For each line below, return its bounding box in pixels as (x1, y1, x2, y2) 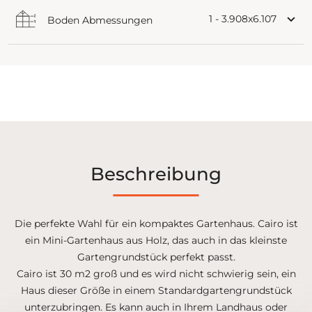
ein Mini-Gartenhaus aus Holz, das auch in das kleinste (25, 233, 287, 247)
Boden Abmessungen (47, 13, 153, 26)
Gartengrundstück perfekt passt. (77, 250, 235, 263)
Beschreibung (91, 162, 221, 185)
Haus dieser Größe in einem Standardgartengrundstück (20, 283, 292, 297)
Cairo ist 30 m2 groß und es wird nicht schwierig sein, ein (16, 267, 296, 280)
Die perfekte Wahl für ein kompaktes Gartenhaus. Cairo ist (14, 217, 298, 230)
